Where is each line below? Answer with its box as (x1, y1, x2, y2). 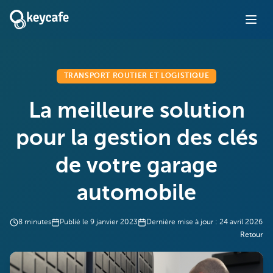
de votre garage (55, 155, 218, 177)
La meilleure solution (28, 101, 245, 122)
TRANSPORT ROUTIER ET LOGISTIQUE (63, 73, 210, 80)
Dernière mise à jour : (146, 219, 218, 226)
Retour (240, 232, 263, 239)
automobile (77, 183, 196, 205)
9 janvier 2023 (90, 219, 138, 226)
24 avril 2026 (219, 219, 263, 226)
